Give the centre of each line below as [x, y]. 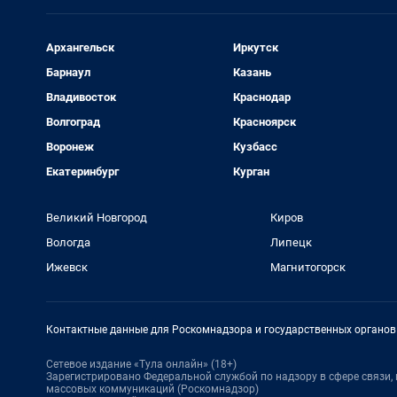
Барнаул [68, 72]
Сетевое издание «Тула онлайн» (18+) [141, 364]
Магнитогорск [307, 267]
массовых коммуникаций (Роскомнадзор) [152, 389]
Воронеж [70, 147]
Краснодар [261, 97]
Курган [251, 171]
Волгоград [73, 122]
